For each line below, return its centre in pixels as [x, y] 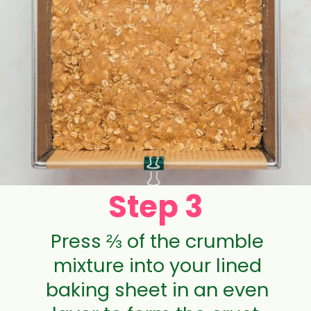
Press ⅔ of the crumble [158, 241]
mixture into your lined [157, 265]
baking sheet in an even [158, 289]
